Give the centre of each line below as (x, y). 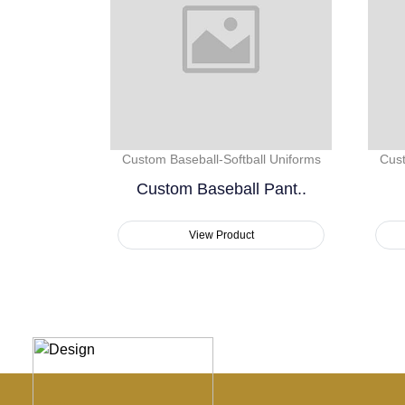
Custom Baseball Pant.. (221, 189)
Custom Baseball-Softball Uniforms (221, 160)
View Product (221, 235)
